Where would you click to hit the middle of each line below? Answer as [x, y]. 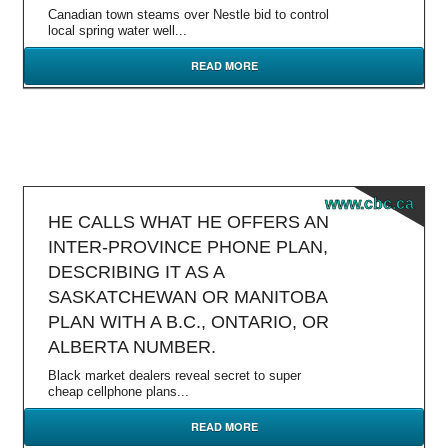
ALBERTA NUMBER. [132, 347]
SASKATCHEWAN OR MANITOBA [187, 297]
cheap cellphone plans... [118, 391]
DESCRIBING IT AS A [136, 272]
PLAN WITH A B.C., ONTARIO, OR [188, 322]
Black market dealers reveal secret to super [174, 375]
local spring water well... [117, 30]
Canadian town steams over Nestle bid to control [188, 14]
